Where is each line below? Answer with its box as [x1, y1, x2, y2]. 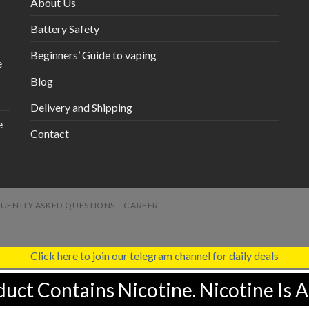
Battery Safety [30, 22, 99, 36]
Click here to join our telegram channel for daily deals [30, 249, 279, 263]
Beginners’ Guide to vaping [30, 48, 157, 62]
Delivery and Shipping [30, 101, 132, 114]
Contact [30, 127, 69, 141]
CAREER [123, 200, 159, 211]
